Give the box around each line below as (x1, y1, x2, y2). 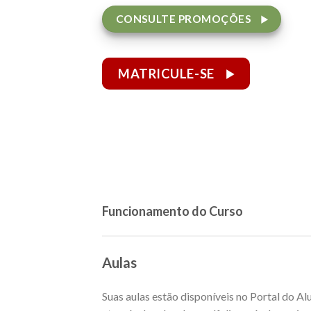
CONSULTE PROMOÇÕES (115, 12, 251, 25)
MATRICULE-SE (118, 66, 215, 82)
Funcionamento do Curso (102, 203, 243, 219)
